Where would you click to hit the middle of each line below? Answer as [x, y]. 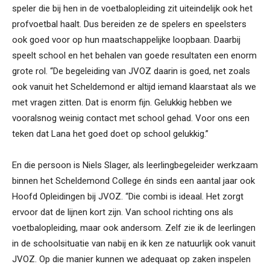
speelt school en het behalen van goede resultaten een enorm [134, 56]
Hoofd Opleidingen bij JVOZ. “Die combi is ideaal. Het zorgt [128, 197]
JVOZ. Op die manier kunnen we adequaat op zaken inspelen [131, 259]
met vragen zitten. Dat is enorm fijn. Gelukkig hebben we [122, 103]
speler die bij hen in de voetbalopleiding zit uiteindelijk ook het [132, 9]
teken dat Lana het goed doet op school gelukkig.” [110, 134]
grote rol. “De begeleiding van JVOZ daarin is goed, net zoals [131, 71]
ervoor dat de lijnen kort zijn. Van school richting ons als [123, 212]
